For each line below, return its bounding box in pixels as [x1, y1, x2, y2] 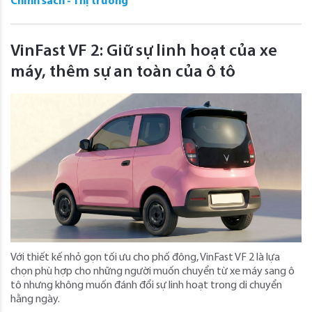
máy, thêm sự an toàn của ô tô [10, 63, 235, 81]
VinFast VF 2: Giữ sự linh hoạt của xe [10, 42, 277, 60]
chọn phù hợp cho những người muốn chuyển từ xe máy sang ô [10, 265, 295, 277]
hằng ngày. [10, 293, 60, 305]
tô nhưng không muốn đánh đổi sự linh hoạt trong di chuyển [10, 279, 282, 291]
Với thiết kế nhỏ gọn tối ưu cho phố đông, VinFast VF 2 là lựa [10, 251, 280, 263]
